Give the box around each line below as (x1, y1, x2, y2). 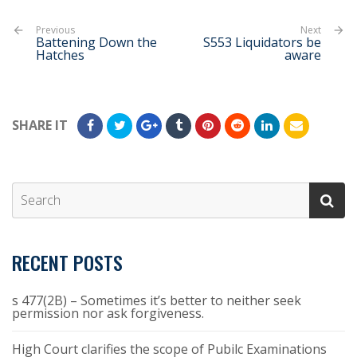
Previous (36, 22, 75, 37)
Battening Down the (36, 33, 157, 51)
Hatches (36, 45, 84, 64)
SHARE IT (12, 116, 68, 135)
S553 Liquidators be (203, 33, 321, 51)
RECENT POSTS (12, 247, 123, 277)
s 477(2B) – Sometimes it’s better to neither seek (12, 291, 301, 309)
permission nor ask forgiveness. (12, 304, 204, 322)
